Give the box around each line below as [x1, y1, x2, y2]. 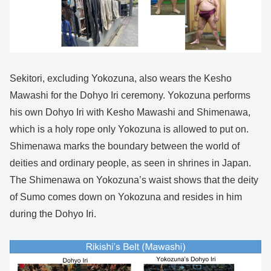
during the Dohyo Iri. [10, 209, 96, 220]
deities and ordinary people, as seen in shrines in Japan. [10, 158, 251, 169]
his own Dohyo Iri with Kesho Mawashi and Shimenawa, [10, 107, 250, 118]
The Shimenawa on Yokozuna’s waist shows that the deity [10, 175, 258, 186]
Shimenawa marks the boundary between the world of [10, 141, 240, 152]
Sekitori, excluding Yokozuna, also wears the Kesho [10, 73, 232, 84]
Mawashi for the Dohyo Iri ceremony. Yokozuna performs [10, 90, 250, 101]
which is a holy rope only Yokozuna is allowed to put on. [10, 124, 249, 135]
